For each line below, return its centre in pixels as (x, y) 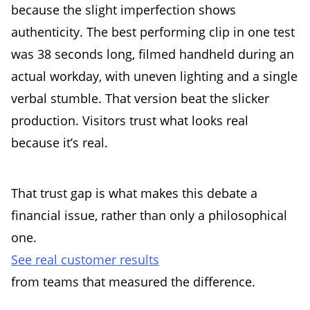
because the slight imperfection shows (124, 10)
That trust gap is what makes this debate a (134, 193)
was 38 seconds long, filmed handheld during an (153, 54)
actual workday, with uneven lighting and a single (154, 76)
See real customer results (85, 259)
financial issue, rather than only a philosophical (149, 215)
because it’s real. (60, 143)
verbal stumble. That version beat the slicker (140, 99)
